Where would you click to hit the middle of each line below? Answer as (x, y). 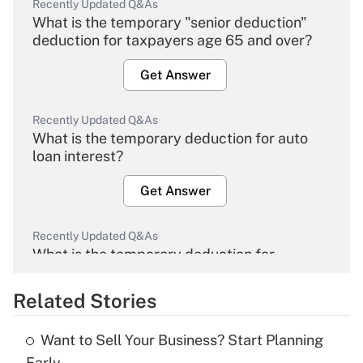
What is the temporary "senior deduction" (170, 23)
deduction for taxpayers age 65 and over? (172, 41)
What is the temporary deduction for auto (170, 139)
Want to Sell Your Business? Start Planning (182, 340)
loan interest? (78, 156)
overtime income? (92, 272)
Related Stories (85, 301)
